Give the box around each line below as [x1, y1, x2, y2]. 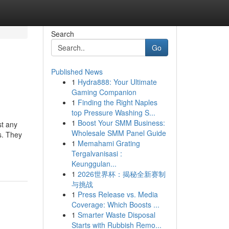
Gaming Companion [71, 87, 136, 97]
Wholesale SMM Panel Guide [71, 128, 166, 138]
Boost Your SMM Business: [77, 118, 165, 128]
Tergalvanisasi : [71, 148, 122, 158]
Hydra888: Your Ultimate [77, 77, 157, 87]
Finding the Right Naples [77, 97, 157, 107]
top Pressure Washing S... [71, 107, 155, 118]
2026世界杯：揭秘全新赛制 [77, 169, 166, 179]
